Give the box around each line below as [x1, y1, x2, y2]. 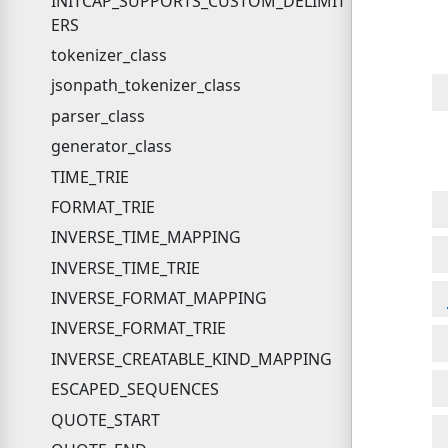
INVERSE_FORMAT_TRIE [50, 317, 226, 340]
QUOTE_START [50, 408, 160, 431]
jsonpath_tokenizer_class [50, 74, 241, 97]
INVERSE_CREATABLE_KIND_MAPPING [50, 347, 332, 370]
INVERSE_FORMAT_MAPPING [50, 287, 267, 310]
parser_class [50, 104, 145, 127]
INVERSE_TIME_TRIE [50, 256, 200, 279]
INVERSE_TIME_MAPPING [50, 226, 241, 249]
